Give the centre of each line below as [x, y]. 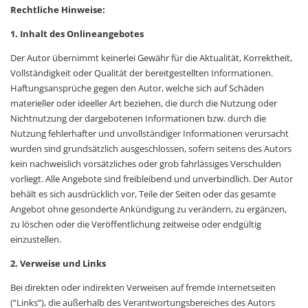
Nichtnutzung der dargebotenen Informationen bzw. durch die [138, 119]
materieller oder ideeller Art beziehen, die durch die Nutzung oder [144, 103]
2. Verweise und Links [58, 264]
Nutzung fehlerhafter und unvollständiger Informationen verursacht [150, 134]
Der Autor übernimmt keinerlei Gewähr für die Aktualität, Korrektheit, [151, 58]
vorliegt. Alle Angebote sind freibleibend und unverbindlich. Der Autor [152, 179]
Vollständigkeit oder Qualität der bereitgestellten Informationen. [142, 73]
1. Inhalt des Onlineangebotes [77, 34]
